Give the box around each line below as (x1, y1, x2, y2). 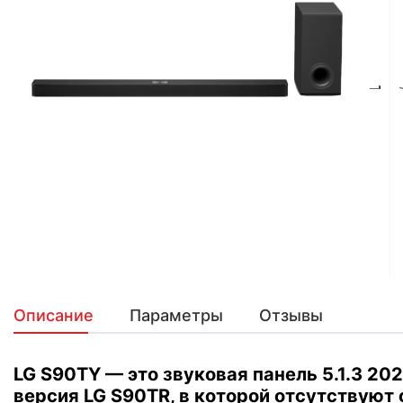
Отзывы (259, 306, 323, 325)
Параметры (130, 306, 223, 325)
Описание (13, 306, 94, 325)
